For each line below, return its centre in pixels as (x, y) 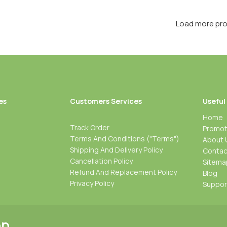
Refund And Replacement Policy (123, 172)
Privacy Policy (92, 183)
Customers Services (106, 101)
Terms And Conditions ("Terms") (124, 138)
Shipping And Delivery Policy (116, 149)
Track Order (89, 127)
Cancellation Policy (101, 161)
